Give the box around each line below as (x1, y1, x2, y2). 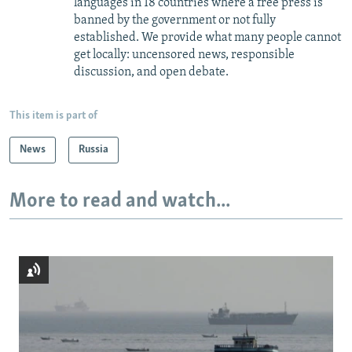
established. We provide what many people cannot (74, 31, 341, 45)
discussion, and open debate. (74, 66, 229, 79)
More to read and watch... (9, 191, 230, 213)
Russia (79, 144, 108, 156)
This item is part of (9, 110, 97, 123)
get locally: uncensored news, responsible (74, 49, 295, 62)
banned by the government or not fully (74, 14, 276, 27)
